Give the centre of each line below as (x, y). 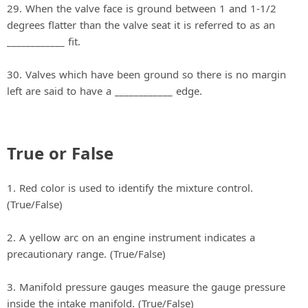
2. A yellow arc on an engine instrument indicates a (131, 238)
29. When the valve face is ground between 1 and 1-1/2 (142, 9)
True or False (60, 153)
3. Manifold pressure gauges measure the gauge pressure (146, 287)
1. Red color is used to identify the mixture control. (130, 188)
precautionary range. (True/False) (86, 254)
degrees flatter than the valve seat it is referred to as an (141, 25)
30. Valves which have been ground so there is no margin (146, 75)
